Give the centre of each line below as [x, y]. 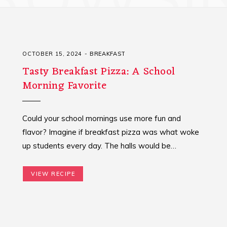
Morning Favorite [65, 86]
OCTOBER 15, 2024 [52, 54]
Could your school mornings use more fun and [102, 119]
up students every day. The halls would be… [100, 146]
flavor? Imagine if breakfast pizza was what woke [111, 132]
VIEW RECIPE [53, 174]
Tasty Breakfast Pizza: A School [99, 72]
